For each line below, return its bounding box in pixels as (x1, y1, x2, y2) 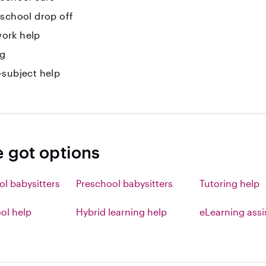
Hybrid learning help (75, 206, 167, 217)
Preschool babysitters (75, 178, 173, 189)
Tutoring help (199, 178, 260, 189)
